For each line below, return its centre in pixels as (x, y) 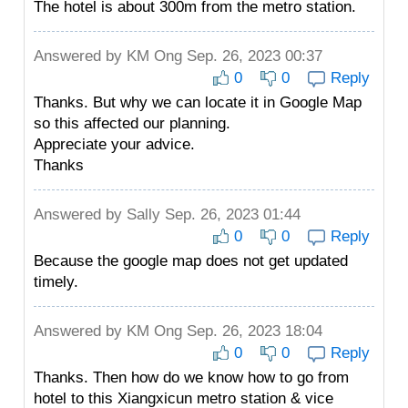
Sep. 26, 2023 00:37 (252, 56)
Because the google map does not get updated (191, 261)
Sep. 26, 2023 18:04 (252, 331)
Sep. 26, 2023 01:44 (230, 214)
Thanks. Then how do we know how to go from (191, 377)
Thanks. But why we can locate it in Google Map (198, 102)
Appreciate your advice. (114, 144)
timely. (56, 282)
